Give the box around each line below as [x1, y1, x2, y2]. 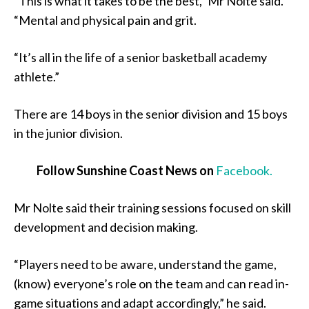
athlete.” [14, 68, 59, 84]
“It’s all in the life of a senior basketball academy [14, 49, 267, 65]
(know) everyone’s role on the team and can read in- [14, 275, 289, 291]
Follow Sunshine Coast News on [37, 162, 216, 178]
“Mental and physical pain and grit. [14, 12, 197, 28]
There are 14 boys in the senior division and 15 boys [14, 106, 288, 121]
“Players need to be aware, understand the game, [14, 256, 277, 272]
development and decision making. [14, 219, 198, 235]
